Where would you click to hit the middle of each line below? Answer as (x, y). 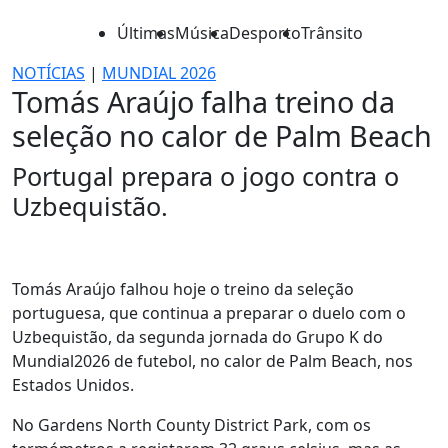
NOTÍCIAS (48, 73)
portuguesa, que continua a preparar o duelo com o (209, 313)
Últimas (146, 33)
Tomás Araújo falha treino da (203, 101)
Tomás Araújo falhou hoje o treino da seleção (183, 289)
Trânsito (332, 33)
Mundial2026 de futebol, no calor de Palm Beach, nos (212, 361)
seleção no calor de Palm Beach (222, 135)
